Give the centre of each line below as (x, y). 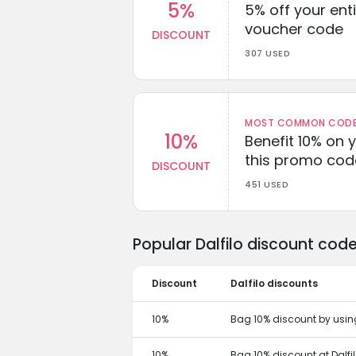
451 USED (267, 184)
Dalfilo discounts (274, 283)
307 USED (267, 53)
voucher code (294, 29)
